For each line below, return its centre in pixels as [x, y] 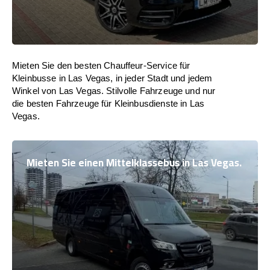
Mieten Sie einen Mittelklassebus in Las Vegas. [134, 163]
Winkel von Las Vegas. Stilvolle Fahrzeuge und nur [114, 91]
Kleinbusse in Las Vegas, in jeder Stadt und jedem [112, 78]
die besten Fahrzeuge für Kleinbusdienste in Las [108, 103]
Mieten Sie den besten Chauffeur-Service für [101, 65]
